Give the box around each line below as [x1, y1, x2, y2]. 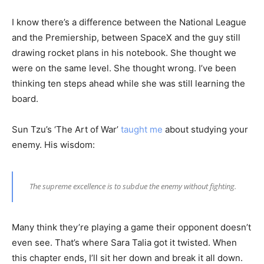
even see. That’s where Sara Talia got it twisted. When [12, 236, 237, 248]
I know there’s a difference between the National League [12, 16, 246, 28]
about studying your [163, 123, 248, 135]
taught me [121, 123, 163, 135]
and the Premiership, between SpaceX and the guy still [12, 31, 240, 43]
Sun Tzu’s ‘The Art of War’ [12, 123, 121, 135]
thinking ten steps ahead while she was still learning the [12, 77, 245, 89]
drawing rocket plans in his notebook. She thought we [12, 47, 236, 58]
